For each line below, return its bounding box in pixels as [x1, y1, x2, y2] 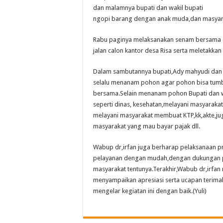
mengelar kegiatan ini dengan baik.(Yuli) [93, 187, 207, 195]
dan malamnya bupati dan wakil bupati [93, 4, 203, 11]
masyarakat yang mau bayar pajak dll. [93, 122, 200, 130]
